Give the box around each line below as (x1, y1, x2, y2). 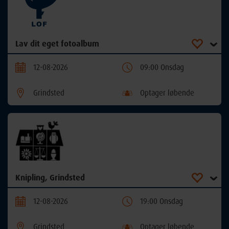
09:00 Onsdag (140, 62, 184, 73)
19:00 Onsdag (140, 196, 183, 206)
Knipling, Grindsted (15, 172, 85, 182)
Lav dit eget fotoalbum (15, 38, 99, 49)
